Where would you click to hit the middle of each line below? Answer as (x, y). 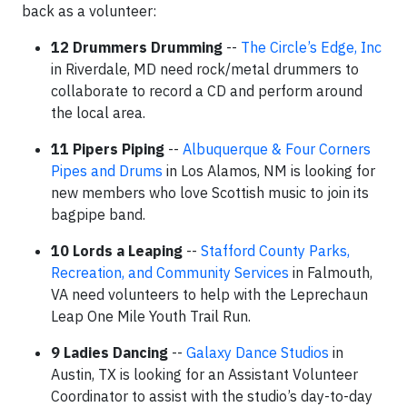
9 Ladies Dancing (109, 352)
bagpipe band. (98, 214)
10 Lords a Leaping (117, 251)
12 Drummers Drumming (139, 47)
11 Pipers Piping (108, 149)
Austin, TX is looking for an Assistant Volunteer (204, 374)
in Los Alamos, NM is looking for (269, 171)
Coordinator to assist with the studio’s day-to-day (212, 396)
